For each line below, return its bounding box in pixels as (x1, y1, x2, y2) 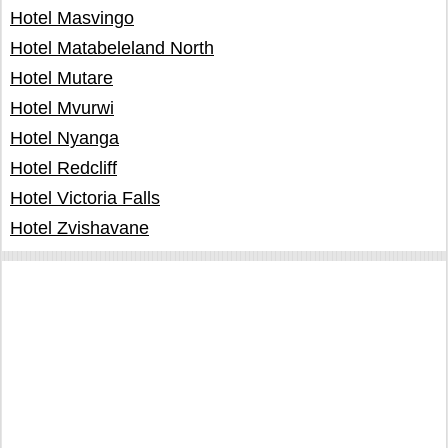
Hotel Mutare (10, 68, 113, 88)
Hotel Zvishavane (10, 218, 149, 238)
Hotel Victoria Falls (10, 188, 160, 208)
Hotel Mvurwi (10, 98, 114, 118)
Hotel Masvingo (10, 8, 134, 28)
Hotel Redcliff (10, 158, 117, 178)
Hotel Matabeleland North (10, 38, 214, 58)
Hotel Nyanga (10, 128, 119, 148)
